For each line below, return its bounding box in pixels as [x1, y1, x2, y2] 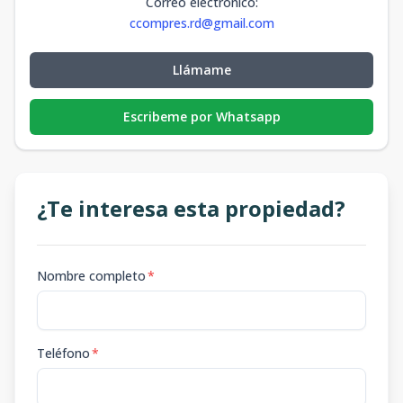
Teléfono [37, 345, 90, 362]
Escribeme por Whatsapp [122, 108, 281, 125]
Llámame [172, 61, 231, 78]
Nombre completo [37, 267, 146, 284]
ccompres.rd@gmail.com [129, 14, 274, 31]
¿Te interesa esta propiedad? [37, 193, 345, 223]
